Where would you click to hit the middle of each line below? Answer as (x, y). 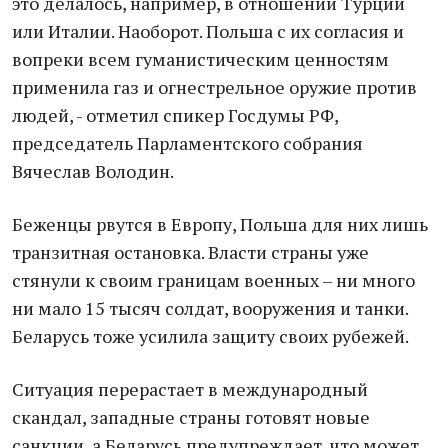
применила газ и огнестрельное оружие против (214, 87)
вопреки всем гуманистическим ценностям (200, 59)
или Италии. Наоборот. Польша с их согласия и (208, 31)
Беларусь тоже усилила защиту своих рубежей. (210, 336)
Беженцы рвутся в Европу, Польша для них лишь (220, 224)
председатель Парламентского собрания (187, 143)
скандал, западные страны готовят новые (191, 417)
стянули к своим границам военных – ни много (213, 280)
